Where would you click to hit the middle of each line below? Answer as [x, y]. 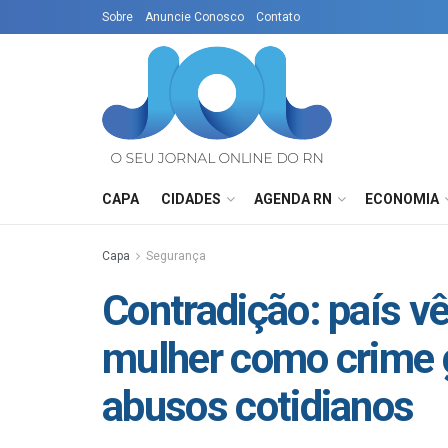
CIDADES [191, 199]
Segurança [176, 256]
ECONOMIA [402, 199]
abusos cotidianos [258, 406]
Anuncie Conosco [194, 17]
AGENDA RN [293, 199]
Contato [278, 17]
